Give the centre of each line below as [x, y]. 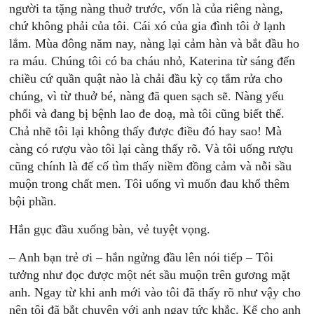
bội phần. [33, 201]
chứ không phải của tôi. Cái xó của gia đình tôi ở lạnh [148, 26]
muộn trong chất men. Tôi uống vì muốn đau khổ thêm [150, 184]
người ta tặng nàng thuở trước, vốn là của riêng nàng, [146, 8]
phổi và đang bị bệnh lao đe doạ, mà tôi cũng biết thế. [147, 114]
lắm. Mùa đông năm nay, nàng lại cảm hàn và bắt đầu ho [155, 43]
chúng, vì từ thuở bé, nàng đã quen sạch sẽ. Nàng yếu [147, 96]
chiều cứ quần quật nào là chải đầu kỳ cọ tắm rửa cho [146, 78]
